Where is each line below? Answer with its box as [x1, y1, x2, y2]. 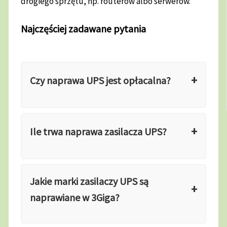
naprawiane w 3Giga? [30, 191, 120, 204]
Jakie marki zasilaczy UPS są [30, 174, 149, 187]
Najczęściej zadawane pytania [21, 22, 146, 35]
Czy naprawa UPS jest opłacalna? [30, 73, 171, 87]
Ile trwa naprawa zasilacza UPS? [30, 125, 167, 138]
